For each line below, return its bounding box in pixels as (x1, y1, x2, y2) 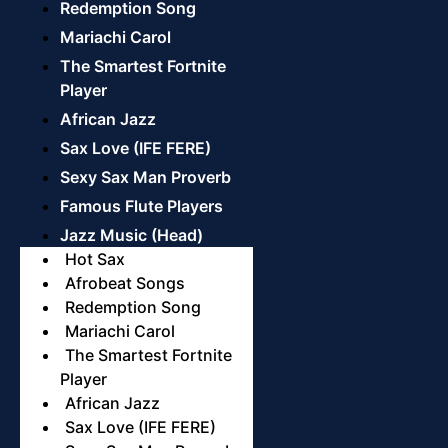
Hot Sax (65, 249, 125, 270)
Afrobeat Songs (65, 273, 185, 294)
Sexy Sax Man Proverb (60, 167, 231, 188)
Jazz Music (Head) (60, 225, 203, 246)
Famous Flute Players (60, 196, 223, 217)
